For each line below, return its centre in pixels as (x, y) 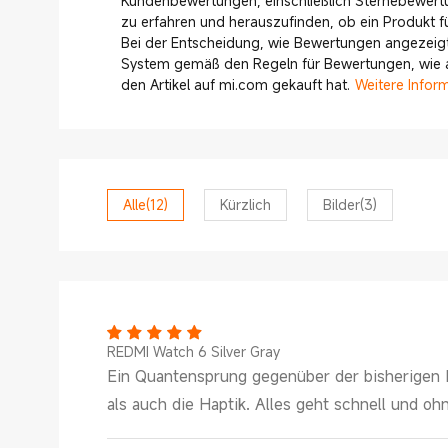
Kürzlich (245, 204)
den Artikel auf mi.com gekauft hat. (235, 84)
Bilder (341, 204)
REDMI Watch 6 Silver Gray (193, 351)
